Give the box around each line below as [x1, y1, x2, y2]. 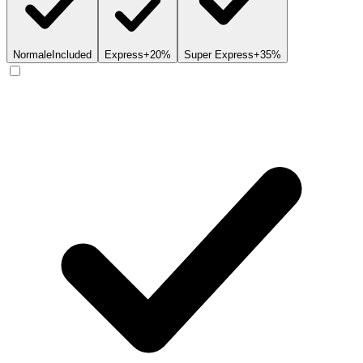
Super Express [184, 49, 254, 62]
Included [52, 49, 92, 62]
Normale [13, 49, 52, 62]
